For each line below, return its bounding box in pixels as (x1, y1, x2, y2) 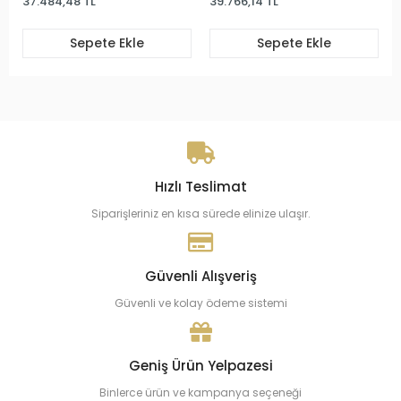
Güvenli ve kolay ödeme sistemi (114, 294, 287, 311)
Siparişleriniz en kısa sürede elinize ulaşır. (90, 205, 311, 221)
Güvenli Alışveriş (144, 266, 257, 286)
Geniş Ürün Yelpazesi (128, 355, 273, 375)
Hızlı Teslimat (154, 176, 247, 196)
